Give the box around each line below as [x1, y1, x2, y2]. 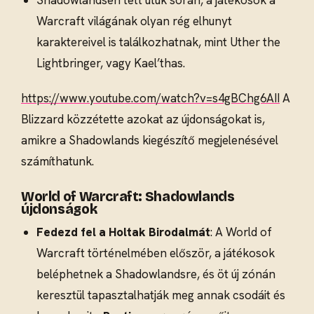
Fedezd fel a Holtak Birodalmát [36, 224, 211, 240]
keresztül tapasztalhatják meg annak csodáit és [36, 287, 286, 303]
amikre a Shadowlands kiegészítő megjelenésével [21, 132, 278, 149]
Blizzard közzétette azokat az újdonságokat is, [21, 111, 265, 128]
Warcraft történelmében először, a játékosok [36, 245, 275, 261]
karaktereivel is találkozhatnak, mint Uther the [36, 34, 281, 50]
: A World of [210, 224, 273, 240]
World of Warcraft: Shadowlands [21, 189, 235, 205]
